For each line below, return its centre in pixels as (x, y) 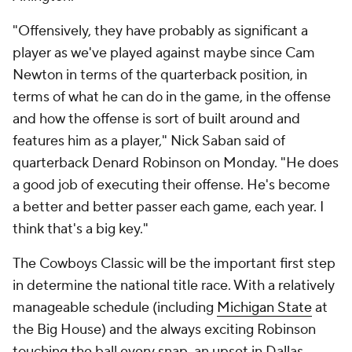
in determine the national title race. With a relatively (174, 286)
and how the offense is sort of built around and (156, 119)
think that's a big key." (81, 229)
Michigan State (264, 308)
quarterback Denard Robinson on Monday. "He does (176, 163)
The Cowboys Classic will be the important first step (174, 264)
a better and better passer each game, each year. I (168, 207)
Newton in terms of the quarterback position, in (160, 75)
